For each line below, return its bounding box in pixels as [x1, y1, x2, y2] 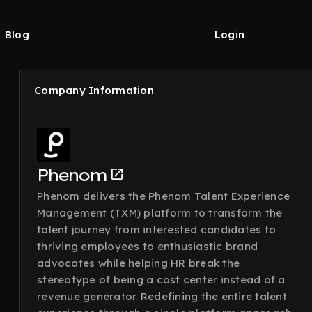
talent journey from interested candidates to [37, 223, 276, 236]
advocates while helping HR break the [37, 256, 240, 270]
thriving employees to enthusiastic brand [37, 240, 258, 253]
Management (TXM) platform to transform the [37, 206, 283, 219]
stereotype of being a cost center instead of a [37, 273, 286, 286]
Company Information [34, 84, 154, 97]
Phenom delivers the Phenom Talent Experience [37, 189, 290, 203]
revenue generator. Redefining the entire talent [37, 290, 287, 303]
